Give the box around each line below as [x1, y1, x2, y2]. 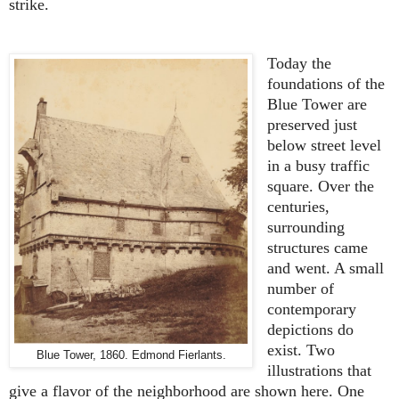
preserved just [266, 115, 357, 134]
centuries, [266, 197, 330, 216]
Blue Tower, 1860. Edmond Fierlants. [36, 347, 226, 362]
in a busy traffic [266, 156, 370, 175]
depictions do [266, 320, 354, 338]
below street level [266, 135, 381, 154]
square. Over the [266, 176, 374, 195]
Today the [266, 53, 331, 72]
